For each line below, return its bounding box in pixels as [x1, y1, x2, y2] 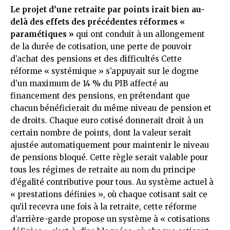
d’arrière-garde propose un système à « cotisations [10, 214, 210, 224]
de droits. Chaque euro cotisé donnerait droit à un [10, 115, 203, 125]
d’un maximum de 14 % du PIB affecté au [10, 78, 168, 88]
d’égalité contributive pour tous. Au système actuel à [10, 177, 214, 187]
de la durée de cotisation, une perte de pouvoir [10, 41, 191, 51]
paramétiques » [10, 29, 74, 39]
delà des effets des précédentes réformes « [10, 16, 185, 27]
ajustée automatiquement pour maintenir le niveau [10, 140, 209, 150]
